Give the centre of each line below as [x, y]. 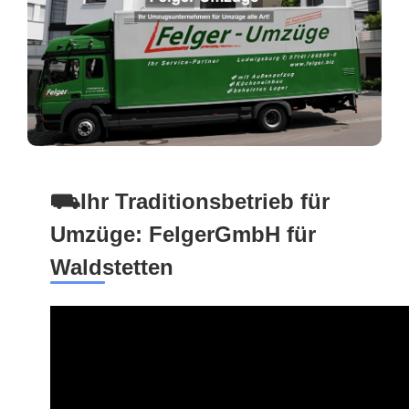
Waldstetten [112, 267]
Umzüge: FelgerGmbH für [183, 234]
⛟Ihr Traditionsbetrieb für [190, 201]
